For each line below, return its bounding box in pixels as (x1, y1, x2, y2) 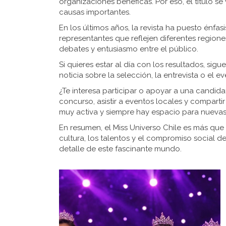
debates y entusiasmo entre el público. (59, 44, 198, 53)
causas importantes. (59, 8, 131, 17)
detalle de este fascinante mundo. (59, 144, 182, 153)
